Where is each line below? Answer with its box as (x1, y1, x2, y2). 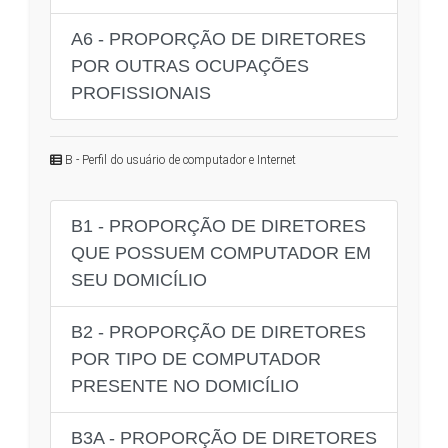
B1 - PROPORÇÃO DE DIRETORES (71, 215, 366, 236)
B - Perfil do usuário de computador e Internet (62, 152, 296, 167)
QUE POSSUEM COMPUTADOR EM (71, 242, 371, 263)
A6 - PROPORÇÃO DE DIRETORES (71, 28, 366, 49)
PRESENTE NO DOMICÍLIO (71, 375, 299, 396)
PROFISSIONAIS (71, 82, 211, 103)
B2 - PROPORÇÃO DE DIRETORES (71, 321, 366, 342)
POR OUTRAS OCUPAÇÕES (71, 55, 309, 76)
